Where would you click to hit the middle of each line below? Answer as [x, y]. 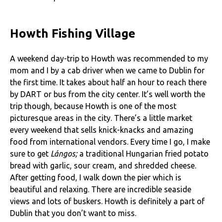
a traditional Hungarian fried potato [144, 154]
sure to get [30, 154]
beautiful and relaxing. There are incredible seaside [101, 190]
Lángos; [65, 154]
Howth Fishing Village [73, 34]
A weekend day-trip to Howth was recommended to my [109, 59]
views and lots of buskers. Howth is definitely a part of [107, 201]
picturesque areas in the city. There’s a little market [101, 118]
